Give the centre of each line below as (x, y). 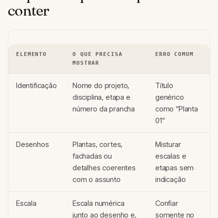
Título (164, 85)
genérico (170, 97)
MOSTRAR (86, 63)
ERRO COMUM (174, 54)
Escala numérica (99, 203)
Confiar (167, 203)
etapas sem (175, 167)
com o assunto (97, 179)
